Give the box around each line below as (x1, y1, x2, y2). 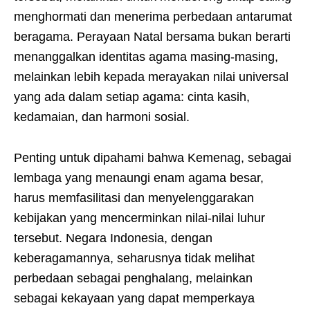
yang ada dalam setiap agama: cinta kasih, (14, 90, 250, 104)
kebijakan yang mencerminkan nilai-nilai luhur (14, 211, 265, 225)
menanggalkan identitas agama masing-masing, (14, 50, 278, 64)
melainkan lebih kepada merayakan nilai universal (14, 70, 289, 84)
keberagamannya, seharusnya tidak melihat (14, 251, 255, 265)
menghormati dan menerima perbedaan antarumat (14, 10, 292, 24)
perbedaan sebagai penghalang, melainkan (14, 271, 253, 285)
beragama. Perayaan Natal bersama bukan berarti (14, 30, 291, 44)
